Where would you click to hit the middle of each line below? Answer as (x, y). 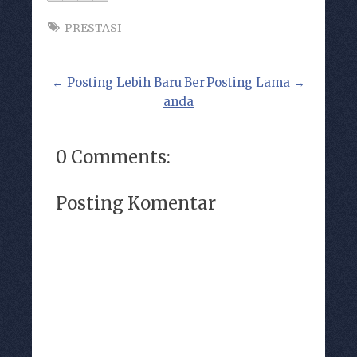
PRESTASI (93, 28)
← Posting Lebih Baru (117, 83)
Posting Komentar (136, 203)
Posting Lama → (256, 83)
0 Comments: (113, 157)
